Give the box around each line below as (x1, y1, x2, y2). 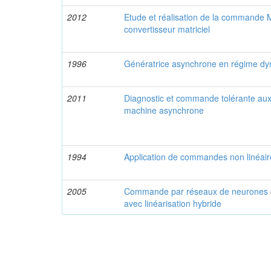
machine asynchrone (124, 104, 204, 116)
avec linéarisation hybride (124, 197, 222, 209)
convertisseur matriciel (124, 23, 211, 35)
